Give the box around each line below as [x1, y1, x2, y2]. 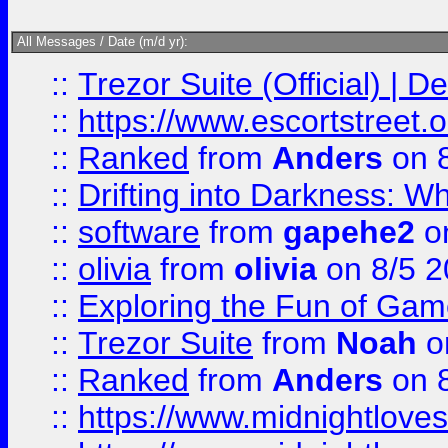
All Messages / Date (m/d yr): [13, 34, 188, 49]
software [78, 214, 200, 250]
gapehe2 [283, 214, 415, 250]
